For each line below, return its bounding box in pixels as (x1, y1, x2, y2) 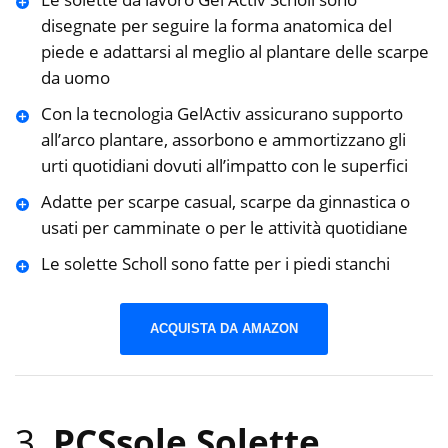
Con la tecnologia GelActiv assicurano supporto (40, 102, 403, 126)
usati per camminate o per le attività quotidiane (40, 216, 408, 240)
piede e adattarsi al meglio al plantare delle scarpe (40, 40, 429, 64)
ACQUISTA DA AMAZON (150, 320, 298, 336)
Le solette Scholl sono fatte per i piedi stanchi (40, 252, 390, 276)
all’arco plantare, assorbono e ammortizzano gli (40, 128, 406, 152)
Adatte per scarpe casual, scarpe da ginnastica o (40, 190, 410, 214)
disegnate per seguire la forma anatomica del (40, 14, 392, 38)
